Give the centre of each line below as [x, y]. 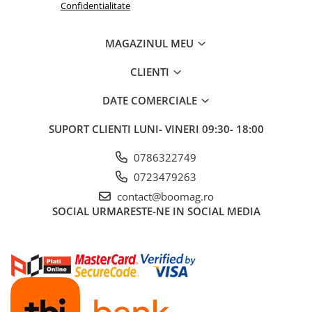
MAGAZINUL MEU [151, 43]
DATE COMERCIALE [151, 100]
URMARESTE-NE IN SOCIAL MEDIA [176, 211]
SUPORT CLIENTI [91, 128]
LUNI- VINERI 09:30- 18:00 [198, 128]
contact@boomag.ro [164, 196]
